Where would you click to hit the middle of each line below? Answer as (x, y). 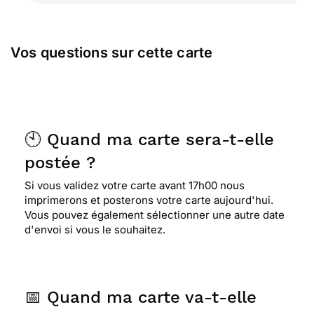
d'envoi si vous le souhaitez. (95, 230)
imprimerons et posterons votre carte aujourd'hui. (149, 200)
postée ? (60, 163)
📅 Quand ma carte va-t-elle (141, 297)
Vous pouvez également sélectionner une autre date (155, 215)
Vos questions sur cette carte (112, 53)
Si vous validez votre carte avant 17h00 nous (135, 185)
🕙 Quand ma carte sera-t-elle (149, 139)
